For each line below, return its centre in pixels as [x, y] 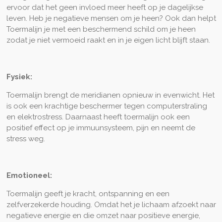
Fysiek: [19, 77]
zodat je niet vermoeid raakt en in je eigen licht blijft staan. [108, 40]
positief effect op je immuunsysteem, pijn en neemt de [101, 128]
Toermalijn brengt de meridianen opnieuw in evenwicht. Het [110, 95]
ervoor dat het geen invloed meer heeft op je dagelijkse [105, 7]
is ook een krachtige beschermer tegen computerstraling [107, 106]
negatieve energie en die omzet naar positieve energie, [103, 215]
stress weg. [26, 139]
